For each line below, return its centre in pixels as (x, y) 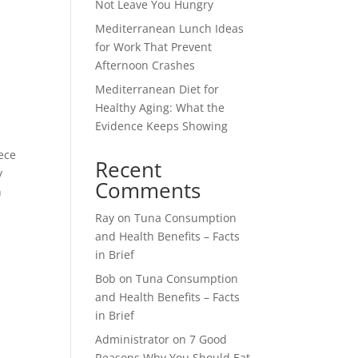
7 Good (209, 339)
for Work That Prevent (154, 47)
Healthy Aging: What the (160, 107)
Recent (129, 169)
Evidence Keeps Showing (162, 126)
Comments (148, 190)
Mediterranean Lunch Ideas (170, 28)
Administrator (133, 339)
